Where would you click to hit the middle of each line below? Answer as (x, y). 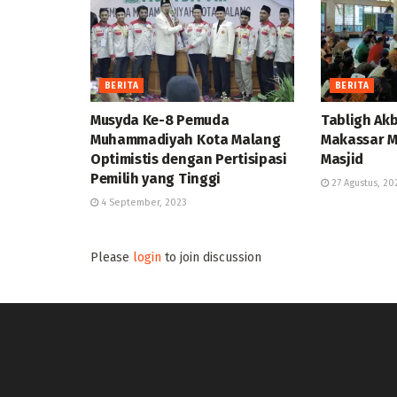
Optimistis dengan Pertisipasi (189, 160)
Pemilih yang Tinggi (156, 179)
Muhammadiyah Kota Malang (186, 140)
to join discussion (211, 258)
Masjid (342, 160)
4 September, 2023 (143, 203)
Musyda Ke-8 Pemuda (160, 121)
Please (112, 258)
